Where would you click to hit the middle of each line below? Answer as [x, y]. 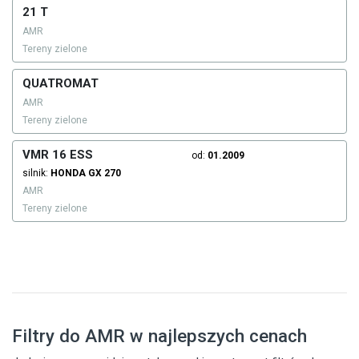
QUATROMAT [61, 83]
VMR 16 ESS [58, 154]
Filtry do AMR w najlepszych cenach [159, 335]
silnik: [36, 173]
